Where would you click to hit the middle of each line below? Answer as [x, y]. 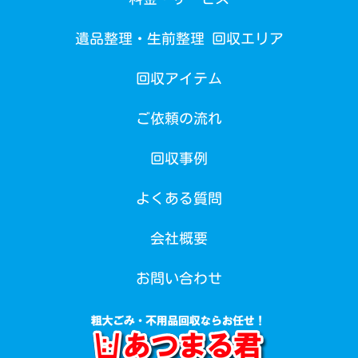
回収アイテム [179, 79]
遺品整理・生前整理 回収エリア [179, 39]
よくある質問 [179, 199]
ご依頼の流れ [179, 119]
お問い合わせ [179, 278]
